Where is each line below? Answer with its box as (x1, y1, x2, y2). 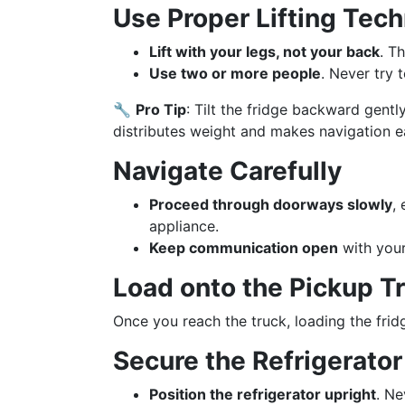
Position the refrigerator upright (149, 385, 376, 403)
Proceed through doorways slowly (149, 195, 392, 213)
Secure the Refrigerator (113, 345, 402, 376)
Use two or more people (149, 64, 321, 82)
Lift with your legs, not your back (149, 42, 380, 61)
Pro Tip (136, 100, 186, 118)
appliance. (149, 217, 219, 235)
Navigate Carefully (113, 155, 342, 186)
